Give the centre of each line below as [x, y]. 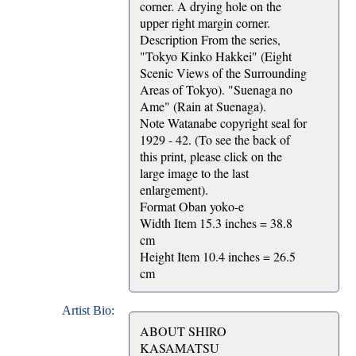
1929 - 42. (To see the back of [215, 140]
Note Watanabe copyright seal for [223, 123]
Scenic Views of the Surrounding [223, 73]
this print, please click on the [211, 157]
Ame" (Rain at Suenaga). [203, 106]
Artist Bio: [90, 311]
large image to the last [194, 173]
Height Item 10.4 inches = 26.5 [218, 257]
